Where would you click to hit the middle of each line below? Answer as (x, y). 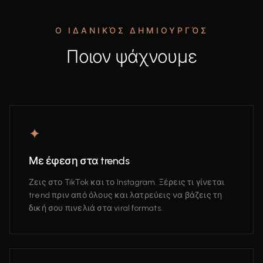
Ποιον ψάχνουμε (131, 57)
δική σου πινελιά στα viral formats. (96, 208)
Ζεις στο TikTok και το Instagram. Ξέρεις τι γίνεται (127, 182)
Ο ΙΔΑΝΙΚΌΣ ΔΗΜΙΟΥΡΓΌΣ (131, 31)
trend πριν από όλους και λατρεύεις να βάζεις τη (126, 195)
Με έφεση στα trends (79, 161)
